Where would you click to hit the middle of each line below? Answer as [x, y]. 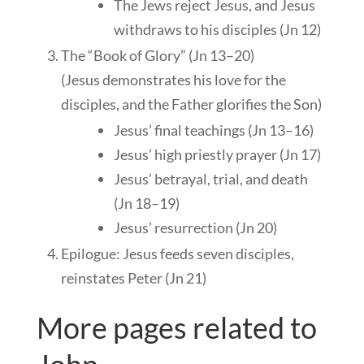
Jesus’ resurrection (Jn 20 [193, 228]
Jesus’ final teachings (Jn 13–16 [211, 130]
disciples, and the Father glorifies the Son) [191, 104]
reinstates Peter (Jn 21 [131, 278]
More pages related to [176, 328]
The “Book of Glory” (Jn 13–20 [155, 56]
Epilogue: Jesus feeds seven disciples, [177, 254]
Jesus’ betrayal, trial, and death [210, 179]
